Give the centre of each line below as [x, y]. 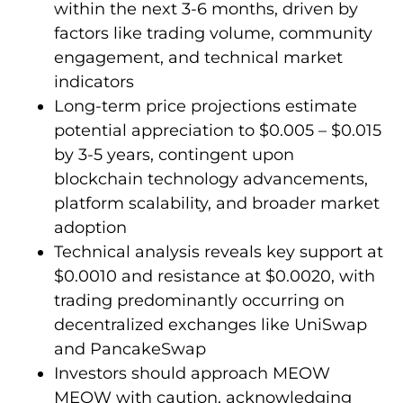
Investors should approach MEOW [192, 373]
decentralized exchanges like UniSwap [210, 324]
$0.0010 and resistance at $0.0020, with [215, 276]
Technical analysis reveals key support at [219, 251]
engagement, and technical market [198, 57]
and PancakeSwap [130, 349]
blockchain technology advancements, [211, 179]
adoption [90, 227]
